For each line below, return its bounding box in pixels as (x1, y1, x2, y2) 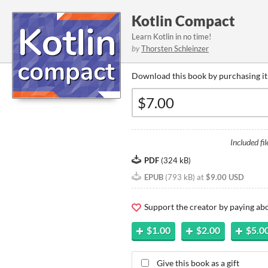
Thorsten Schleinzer (141, 44, 209, 53)
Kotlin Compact (132, 12, 235, 29)
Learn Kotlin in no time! (132, 32, 211, 41)
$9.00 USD (206, 172, 244, 182)
